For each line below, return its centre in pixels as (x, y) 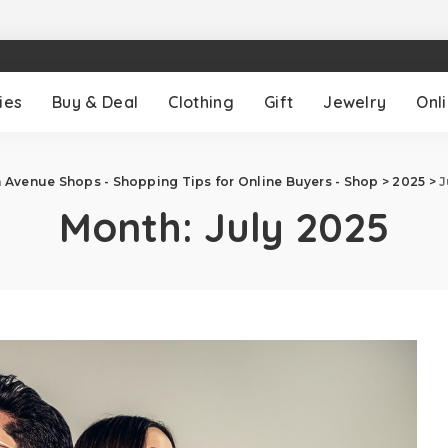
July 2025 (296, 227)
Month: (131, 227)
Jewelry (355, 102)
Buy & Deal (95, 102)
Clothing (201, 102)
